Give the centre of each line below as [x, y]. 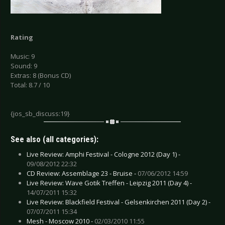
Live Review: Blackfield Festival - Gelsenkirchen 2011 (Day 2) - [119, 202]
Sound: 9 [24, 66]
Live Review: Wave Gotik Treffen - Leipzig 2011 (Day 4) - [109, 183]
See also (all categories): [54, 139]
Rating [22, 37]
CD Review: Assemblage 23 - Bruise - [82, 173]
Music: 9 [23, 57]
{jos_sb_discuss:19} [40, 114]
